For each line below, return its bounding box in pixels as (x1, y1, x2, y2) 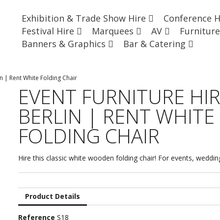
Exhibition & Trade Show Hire (22, 12, 148, 24)
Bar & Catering (123, 38, 188, 50)
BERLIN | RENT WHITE (18, 103, 215, 130)
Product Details (25, 191, 80, 201)
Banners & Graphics (22, 38, 108, 50)
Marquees (92, 25, 136, 37)
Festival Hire (22, 25, 77, 37)
